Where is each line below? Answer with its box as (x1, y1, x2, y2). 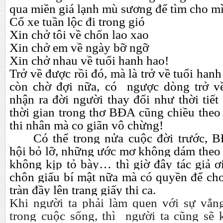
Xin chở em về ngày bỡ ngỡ (9, 40, 149, 55)
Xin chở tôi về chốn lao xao (9, 27, 149, 42)
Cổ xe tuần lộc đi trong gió (9, 14, 145, 29)
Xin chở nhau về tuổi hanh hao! (9, 53, 169, 68)
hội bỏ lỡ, (9, 144, 61, 158)
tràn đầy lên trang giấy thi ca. (9, 183, 156, 197)
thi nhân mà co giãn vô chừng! (9, 118, 163, 132)
